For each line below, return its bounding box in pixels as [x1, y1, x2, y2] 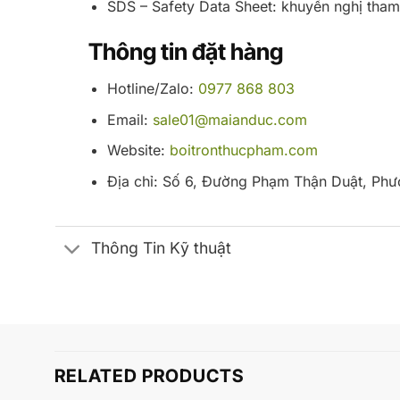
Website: [106, 141, 170, 160]
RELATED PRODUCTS [54, 364, 244, 387]
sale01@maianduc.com [152, 110, 307, 129]
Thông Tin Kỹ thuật [91, 238, 232, 258]
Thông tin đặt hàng [87, 37, 283, 66]
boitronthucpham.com [169, 141, 318, 160]
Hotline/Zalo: [106, 79, 198, 98]
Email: [106, 110, 153, 129]
